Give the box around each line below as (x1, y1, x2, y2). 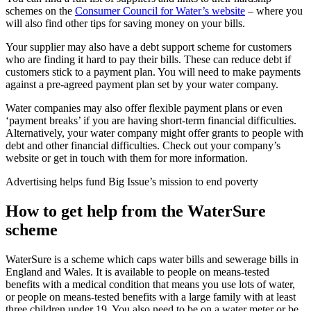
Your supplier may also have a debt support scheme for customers (6, 40, 292, 53)
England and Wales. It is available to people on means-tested (6, 265, 269, 278)
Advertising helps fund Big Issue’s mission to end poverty (6, 175, 258, 187)
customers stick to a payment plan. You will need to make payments (6, 65, 301, 78)
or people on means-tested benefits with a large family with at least (6, 290, 296, 303)
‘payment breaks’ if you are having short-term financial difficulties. (6, 114, 296, 126)
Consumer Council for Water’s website (75, 4, 245, 17)
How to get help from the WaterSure (6, 201, 266, 220)
